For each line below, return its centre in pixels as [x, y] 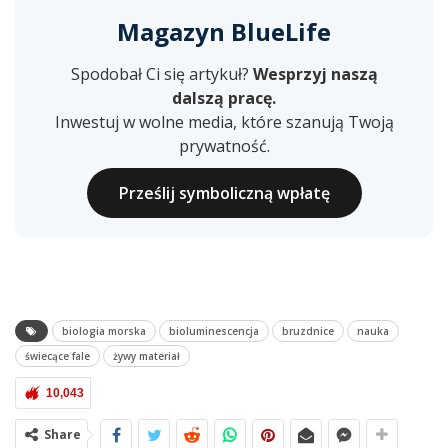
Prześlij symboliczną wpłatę [224, 192]
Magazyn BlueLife [224, 31]
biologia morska [104, 330]
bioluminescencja [214, 330]
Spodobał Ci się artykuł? [161, 73]
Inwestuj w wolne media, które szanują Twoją [224, 121]
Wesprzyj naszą [315, 73]
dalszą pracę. [224, 97]
